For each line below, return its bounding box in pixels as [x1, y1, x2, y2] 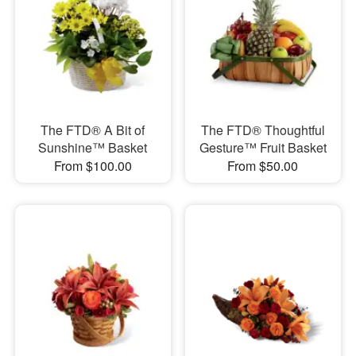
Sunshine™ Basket [38, 138, 148, 157]
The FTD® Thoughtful [200, 121, 325, 140]
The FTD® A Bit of [41, 121, 145, 140]
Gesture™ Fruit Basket [199, 138, 327, 157]
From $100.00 [53, 157, 132, 176]
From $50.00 [227, 157, 299, 176]
